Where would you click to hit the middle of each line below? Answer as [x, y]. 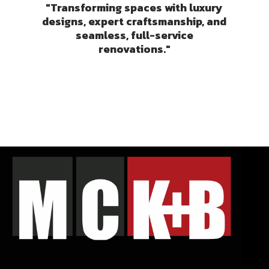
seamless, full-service [134, 35]
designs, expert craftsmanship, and [134, 22]
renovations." [134, 49]
